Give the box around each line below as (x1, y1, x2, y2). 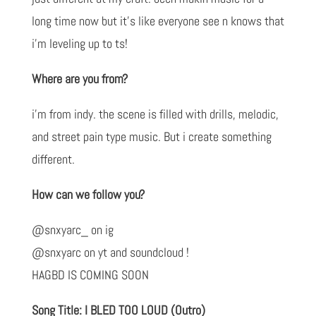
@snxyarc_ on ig (31, 221, 114, 238)
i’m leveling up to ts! (31, 35, 128, 51)
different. (31, 150, 75, 167)
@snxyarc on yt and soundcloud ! (31, 243, 189, 260)
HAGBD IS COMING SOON (31, 266, 149, 283)
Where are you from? (31, 70, 128, 87)
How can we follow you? (31, 186, 145, 202)
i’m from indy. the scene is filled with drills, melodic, (31, 105, 279, 122)
